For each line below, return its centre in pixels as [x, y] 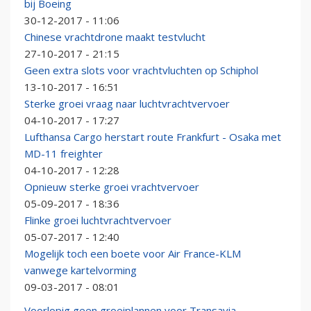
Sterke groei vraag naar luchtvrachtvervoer [127, 104]
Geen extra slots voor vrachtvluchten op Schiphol [141, 70]
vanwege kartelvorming [81, 270]
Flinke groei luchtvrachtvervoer [98, 220]
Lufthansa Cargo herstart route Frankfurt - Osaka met [153, 137]
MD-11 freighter [64, 154]
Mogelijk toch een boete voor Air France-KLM [133, 254]
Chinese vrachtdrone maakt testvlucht [115, 37]
